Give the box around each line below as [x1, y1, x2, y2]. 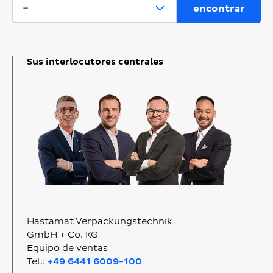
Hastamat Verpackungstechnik [26, 215, 172, 227]
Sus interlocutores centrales [26, 55, 163, 68]
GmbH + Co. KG [26, 229, 98, 241]
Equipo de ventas [26, 242, 108, 254]
